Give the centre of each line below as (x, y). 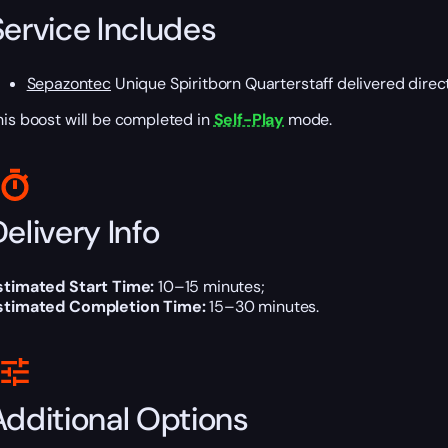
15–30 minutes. (262, 307)
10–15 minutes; (209, 287)
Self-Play (249, 120)
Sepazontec (69, 84)
